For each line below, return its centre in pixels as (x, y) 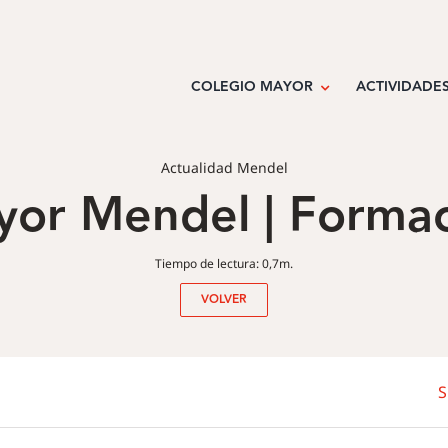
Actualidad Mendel (224, 168)
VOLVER (224, 300)
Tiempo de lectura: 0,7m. (224, 264)
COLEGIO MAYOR (251, 87)
